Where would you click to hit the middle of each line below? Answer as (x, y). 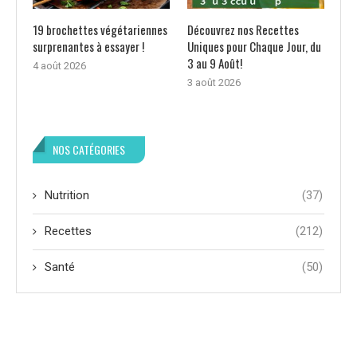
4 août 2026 (59, 66)
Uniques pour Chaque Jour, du (254, 47)
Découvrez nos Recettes (243, 30)
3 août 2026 (214, 83)
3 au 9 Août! (214, 63)
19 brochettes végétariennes (100, 30)
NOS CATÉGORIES (89, 150)
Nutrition (67, 196)
